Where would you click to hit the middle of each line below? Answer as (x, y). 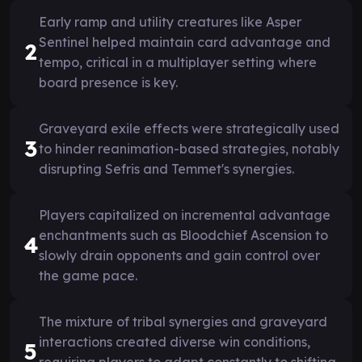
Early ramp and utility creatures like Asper (170, 21)
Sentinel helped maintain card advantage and (185, 42)
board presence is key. (108, 82)
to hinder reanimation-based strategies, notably (189, 148)
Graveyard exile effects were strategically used (189, 128)
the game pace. (88, 275)
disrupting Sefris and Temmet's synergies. (166, 168)
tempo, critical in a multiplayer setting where (178, 62)
